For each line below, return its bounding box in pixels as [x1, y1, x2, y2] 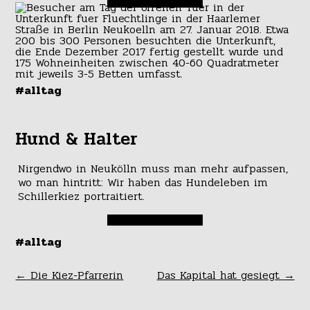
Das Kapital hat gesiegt [156, 266, 284, 284]
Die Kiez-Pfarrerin [26, 266, 124, 284]
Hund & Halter [15, 125, 138, 154]
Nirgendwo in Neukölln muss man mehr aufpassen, [17, 159, 288, 177]
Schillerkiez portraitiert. [17, 187, 145, 205]
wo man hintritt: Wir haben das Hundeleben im [17, 173, 268, 191]
